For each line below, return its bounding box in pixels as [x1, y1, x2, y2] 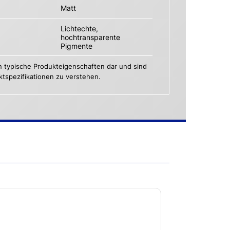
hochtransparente [60, 32, 120, 42]
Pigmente [60, 41, 92, 50]
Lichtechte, [60, 24, 98, 33]
